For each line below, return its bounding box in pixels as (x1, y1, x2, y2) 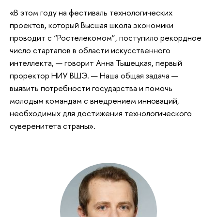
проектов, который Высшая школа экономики (10, 19, 173, 31)
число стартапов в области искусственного (10, 44, 170, 56)
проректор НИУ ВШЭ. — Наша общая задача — (10, 69, 178, 81)
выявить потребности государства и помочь (10, 82, 172, 93)
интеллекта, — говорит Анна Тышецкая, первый (10, 57, 182, 68)
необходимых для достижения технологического (10, 107, 192, 119)
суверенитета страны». (10, 120, 95, 131)
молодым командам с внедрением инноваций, (10, 94, 179, 106)
